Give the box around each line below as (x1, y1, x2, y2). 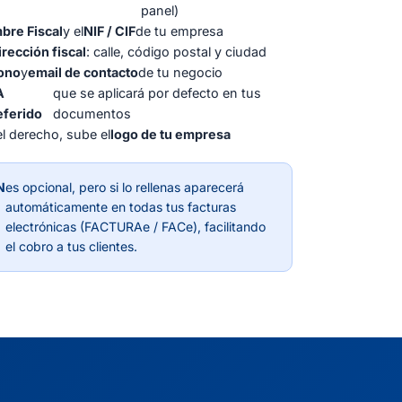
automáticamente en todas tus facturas (4, 198, 236, 214)
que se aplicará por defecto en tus (52, 84, 261, 100)
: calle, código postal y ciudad (86, 43, 267, 59)
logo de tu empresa (110, 126, 231, 142)
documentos (52, 105, 131, 121)
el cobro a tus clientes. (4, 238, 137, 254)
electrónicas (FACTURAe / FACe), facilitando (4, 218, 266, 234)
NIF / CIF (83, 22, 135, 39)
